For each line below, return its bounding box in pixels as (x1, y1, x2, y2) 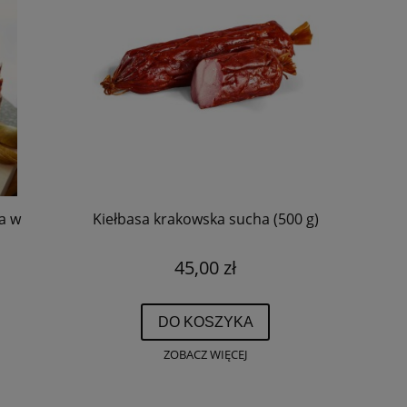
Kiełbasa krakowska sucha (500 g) (92, 208, 319, 229)
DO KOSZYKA (157, 313, 253, 330)
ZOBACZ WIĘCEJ (164, 346, 247, 362)
